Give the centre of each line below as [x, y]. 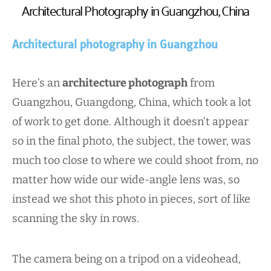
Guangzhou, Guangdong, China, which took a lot [132, 103]
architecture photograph [125, 83]
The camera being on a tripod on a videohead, [126, 259]
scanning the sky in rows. [77, 219]
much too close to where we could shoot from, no [135, 161]
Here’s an [37, 83]
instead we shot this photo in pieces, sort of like [131, 199]
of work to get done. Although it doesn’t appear [130, 122]
